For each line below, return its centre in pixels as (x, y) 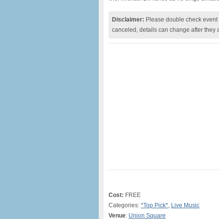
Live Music (185, 205)
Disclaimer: (128, 20)
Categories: (125, 205)
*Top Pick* (154, 205)
